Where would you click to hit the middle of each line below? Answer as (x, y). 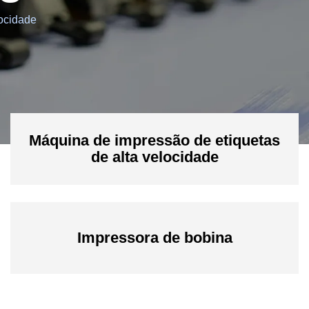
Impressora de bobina (154, 238)
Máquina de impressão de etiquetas (154, 140)
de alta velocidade (154, 157)
